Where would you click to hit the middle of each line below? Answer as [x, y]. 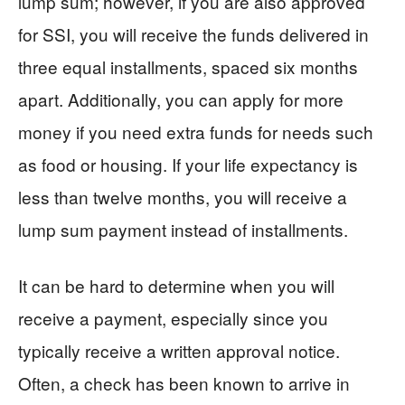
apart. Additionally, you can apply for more [181, 99]
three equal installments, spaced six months [188, 66]
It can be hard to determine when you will [176, 285]
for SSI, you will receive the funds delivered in [193, 33]
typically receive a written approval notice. [179, 350]
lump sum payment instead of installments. [183, 229]
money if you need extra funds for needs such [196, 131]
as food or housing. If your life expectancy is [188, 164]
